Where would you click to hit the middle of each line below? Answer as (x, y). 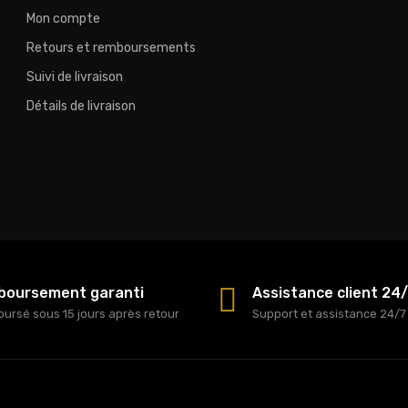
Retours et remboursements (111, 48)
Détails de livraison (81, 107)
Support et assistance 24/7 (329, 314)
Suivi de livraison (75, 77)
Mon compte (63, 19)
